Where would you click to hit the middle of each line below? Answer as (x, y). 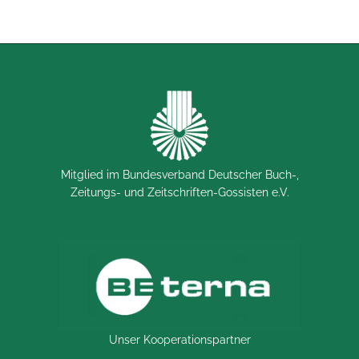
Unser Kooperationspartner (179, 339)
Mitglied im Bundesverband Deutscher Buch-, (179, 174)
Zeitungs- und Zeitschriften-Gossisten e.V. (179, 192)
